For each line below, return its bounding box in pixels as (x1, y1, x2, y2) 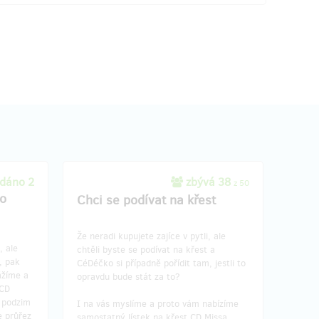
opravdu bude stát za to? (77, 270, 180, 283)
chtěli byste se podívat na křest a (77, 243, 215, 256)
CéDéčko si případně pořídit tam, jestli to (77, 256, 246, 269)
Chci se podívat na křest (77, 191, 216, 209)
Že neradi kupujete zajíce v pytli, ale (77, 229, 226, 242)
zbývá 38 (183, 174, 234, 189)
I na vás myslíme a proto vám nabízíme (77, 297, 239, 310)
